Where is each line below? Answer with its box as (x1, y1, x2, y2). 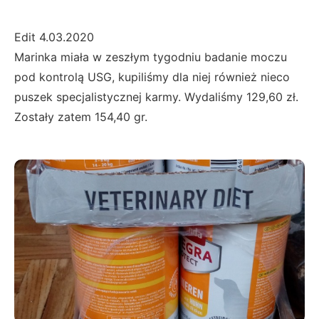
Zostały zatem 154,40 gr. (14, 109, 151, 124)
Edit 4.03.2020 (14, 29, 94, 44)
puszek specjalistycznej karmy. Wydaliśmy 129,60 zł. (14, 89, 298, 104)
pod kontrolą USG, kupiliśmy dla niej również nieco (14, 69, 290, 84)
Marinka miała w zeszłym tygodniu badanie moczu (14, 49, 287, 64)
